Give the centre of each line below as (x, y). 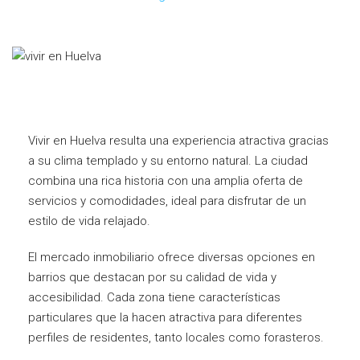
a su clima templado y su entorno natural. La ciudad (168, 160)
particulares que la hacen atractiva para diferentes (165, 317)
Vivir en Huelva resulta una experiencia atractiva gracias (178, 140)
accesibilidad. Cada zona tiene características (154, 297)
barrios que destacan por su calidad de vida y (152, 277)
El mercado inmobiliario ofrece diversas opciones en (172, 257)
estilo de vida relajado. (89, 221)
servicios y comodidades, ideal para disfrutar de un (167, 200)
